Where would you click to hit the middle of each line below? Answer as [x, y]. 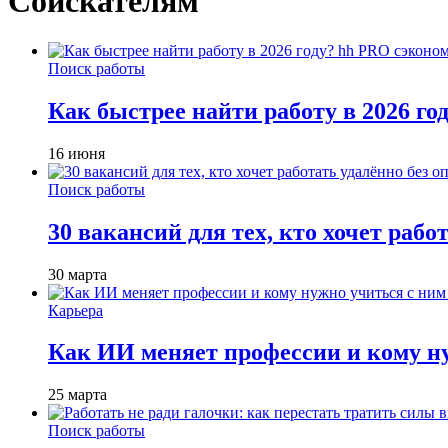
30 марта [77, 274]
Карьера [75, 310]
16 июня [76, 153]
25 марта [77, 395]
